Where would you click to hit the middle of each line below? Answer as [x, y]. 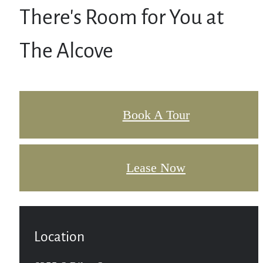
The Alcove [66, 52]
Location [59, 238]
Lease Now [156, 168]
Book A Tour [156, 114]
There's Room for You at [122, 19]
